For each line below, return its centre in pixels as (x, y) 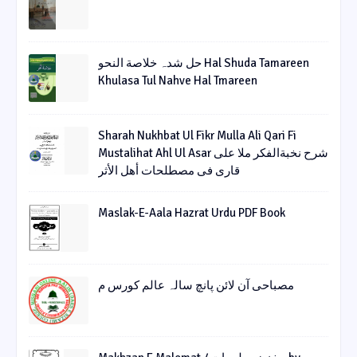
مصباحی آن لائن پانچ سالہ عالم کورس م (196, 286)
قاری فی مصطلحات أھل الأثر (169, 171)
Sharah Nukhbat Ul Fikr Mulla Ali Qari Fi (197, 136)
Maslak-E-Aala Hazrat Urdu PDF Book (192, 213)
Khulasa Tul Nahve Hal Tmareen (178, 81)
